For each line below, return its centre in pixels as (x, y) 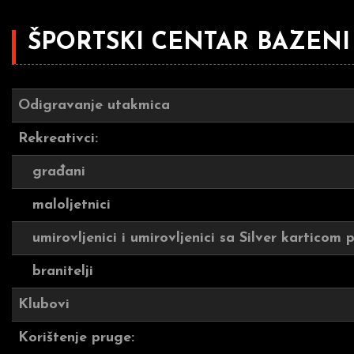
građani (52, 172)
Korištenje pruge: (76, 338)
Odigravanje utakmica (94, 105)
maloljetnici (64, 205)
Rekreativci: (58, 139)
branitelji (56, 271)
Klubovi (44, 305)
